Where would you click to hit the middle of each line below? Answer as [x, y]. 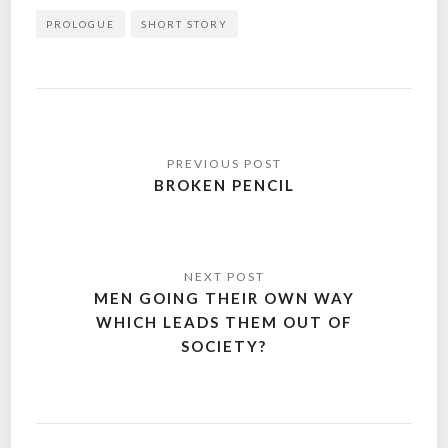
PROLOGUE [81, 23]
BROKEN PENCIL [224, 184]
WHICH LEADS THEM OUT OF [224, 321]
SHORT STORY [185, 23]
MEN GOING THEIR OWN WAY [224, 297]
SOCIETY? [224, 345]
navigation [101, 180]
